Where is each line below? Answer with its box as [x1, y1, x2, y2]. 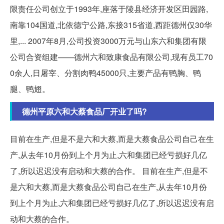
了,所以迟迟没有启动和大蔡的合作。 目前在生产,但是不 [10, 165, 208, 177]
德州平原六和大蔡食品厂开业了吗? [22, 105, 147, 117]
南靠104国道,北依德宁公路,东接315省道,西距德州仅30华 [10, 19, 212, 31]
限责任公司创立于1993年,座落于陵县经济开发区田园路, [10, 3, 208, 15]
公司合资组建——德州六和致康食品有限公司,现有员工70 [10, 51, 213, 63]
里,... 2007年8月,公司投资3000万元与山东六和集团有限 [10, 35, 206, 47]
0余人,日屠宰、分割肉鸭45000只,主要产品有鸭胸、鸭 [10, 67, 201, 79]
